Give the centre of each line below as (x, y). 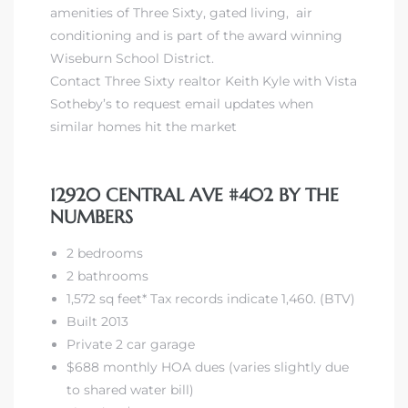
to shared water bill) (131, 389)
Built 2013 (98, 321)
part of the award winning (260, 35)
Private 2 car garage (131, 344)
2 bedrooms (105, 253)
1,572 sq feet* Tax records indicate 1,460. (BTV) (211, 298)
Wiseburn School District (131, 58)
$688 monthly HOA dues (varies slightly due (208, 367)
